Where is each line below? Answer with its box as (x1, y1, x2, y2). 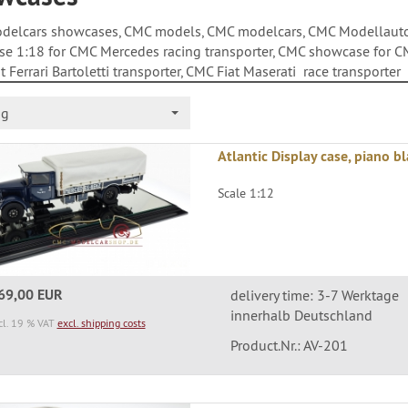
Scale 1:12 (218, 185, 275, 201)
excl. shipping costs (56, 316, 146, 331)
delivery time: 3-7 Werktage (229, 286, 399, 305)
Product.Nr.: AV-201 (229, 336, 348, 355)
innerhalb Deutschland (229, 306, 372, 325)
